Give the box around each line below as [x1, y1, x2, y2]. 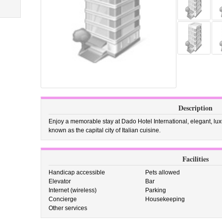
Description [178, 103, 213, 113]
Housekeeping [145, 196, 185, 203]
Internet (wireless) [48, 187, 97, 194]
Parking [145, 187, 166, 194]
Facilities [182, 154, 209, 164]
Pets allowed [145, 169, 180, 176]
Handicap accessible [48, 169, 105, 176]
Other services [48, 205, 87, 212]
